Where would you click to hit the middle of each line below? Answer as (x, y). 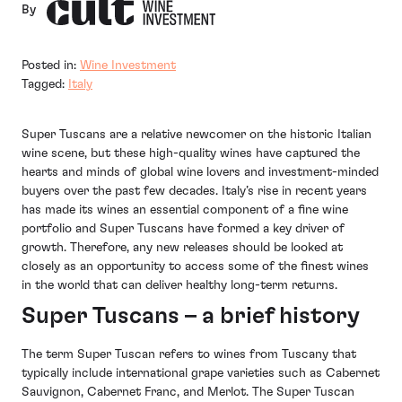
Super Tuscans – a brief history (191, 316)
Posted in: (51, 65)
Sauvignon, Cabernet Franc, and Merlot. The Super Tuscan (188, 392)
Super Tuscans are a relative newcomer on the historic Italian (197, 134)
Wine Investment (128, 65)
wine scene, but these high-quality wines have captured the (191, 153)
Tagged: (45, 84)
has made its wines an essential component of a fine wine (185, 210)
